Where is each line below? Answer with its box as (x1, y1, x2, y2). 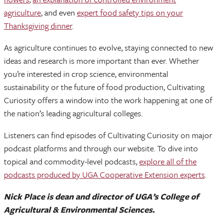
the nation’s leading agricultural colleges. (4, 107, 143, 119)
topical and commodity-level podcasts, (4, 155, 139, 167)
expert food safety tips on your (77, 6, 183, 18)
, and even (41, 6, 77, 18)
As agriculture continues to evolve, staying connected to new (4, 41, 213, 54)
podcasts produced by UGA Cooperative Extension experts (4, 168, 205, 181)
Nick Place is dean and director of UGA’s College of (4, 190, 199, 202)
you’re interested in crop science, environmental (4, 68, 168, 80)
